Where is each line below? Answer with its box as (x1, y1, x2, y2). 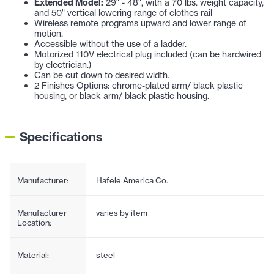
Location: (17, 217, 51, 228)
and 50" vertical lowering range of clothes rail (34, 7, 212, 18)
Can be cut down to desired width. (34, 69, 169, 81)
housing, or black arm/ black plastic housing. (34, 90, 209, 102)
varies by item (95, 207, 147, 218)
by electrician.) (34, 59, 92, 70)
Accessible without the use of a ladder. (34, 38, 187, 50)
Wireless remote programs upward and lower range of (34, 17, 246, 29)
